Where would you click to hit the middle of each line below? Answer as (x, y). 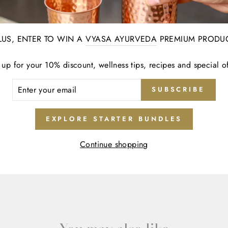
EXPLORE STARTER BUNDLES (114, 119)
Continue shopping (114, 144)
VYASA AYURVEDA (121, 39)
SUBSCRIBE (178, 90)
